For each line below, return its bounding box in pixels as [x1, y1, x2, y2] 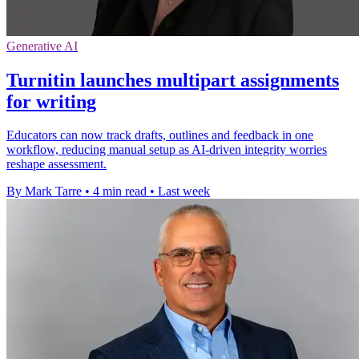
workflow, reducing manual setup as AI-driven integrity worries [6, 143, 327, 157]
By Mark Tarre [6, 184, 82, 199]
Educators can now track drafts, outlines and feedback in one [6, 128, 313, 143]
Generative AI [6, 38, 78, 53]
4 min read [93, 184, 147, 199]
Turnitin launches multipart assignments [6, 69, 339, 91]
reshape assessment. [6, 157, 107, 171]
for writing [6, 91, 96, 112]
